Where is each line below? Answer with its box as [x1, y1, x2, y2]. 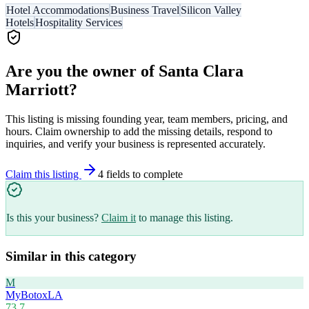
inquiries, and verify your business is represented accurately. [6, 137, 266, 150]
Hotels [6, 17, 34, 29]
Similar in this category [6, 248, 137, 263]
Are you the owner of [6, 61, 159, 80]
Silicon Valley [181, 4, 241, 17]
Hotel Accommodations [6, 4, 109, 17]
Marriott [6, 80, 69, 99]
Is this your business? [6, 211, 99, 223]
